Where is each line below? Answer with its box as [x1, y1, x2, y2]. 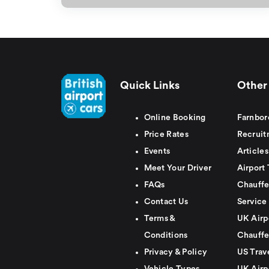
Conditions [144, 231, 188, 240]
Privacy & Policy [144, 248, 208, 256]
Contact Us [144, 198, 189, 206]
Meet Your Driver [144, 164, 212, 172]
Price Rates [144, 130, 189, 139]
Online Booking [144, 113, 206, 122]
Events [144, 147, 171, 156]
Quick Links [119, 80, 180, 91]
